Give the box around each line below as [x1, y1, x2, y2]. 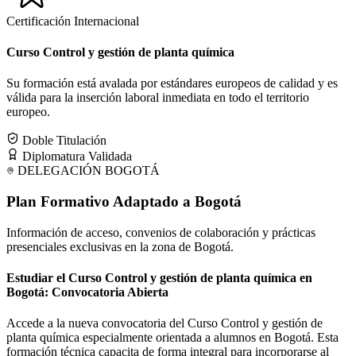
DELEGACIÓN [14, 164, 105, 178]
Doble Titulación [19, 133, 106, 148]
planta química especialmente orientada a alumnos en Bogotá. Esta [6, 331, 339, 345]
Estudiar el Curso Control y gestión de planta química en [6, 270, 312, 284]
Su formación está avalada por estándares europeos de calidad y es [6, 76, 338, 91]
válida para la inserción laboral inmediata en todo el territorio [6, 91, 309, 105]
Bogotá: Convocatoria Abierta [6, 284, 168, 299]
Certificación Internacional [6, 14, 139, 28]
